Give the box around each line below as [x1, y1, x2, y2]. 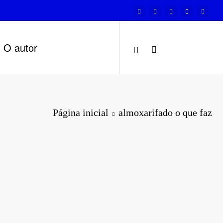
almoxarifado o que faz [118, 107, 212, 118]
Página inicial [53, 107, 109, 118]
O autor [3, 40, 38, 55]
